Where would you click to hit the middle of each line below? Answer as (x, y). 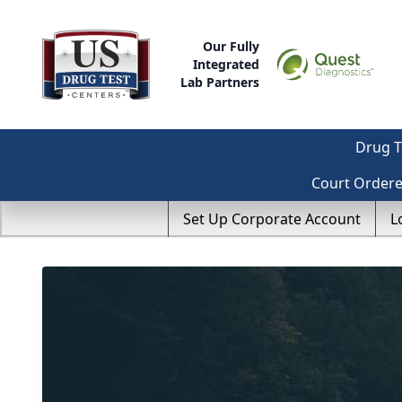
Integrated (227, 64)
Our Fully (232, 46)
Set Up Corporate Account (272, 219)
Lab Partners (220, 82)
